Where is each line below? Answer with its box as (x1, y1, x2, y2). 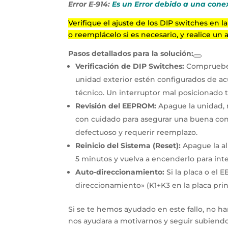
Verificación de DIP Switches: (75, 62, 185, 71)
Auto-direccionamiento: (75, 167, 165, 177)
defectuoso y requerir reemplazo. (75, 128, 198, 137)
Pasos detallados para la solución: (68, 49, 194, 59)
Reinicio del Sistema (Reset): (75, 141, 181, 151)
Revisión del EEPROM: (75, 101, 157, 111)
